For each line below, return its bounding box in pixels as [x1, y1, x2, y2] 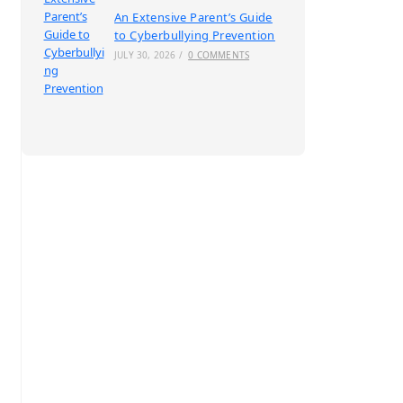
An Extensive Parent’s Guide [114, 9, 273, 25]
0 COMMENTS [188, 49, 250, 61]
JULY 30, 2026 [114, 49, 176, 61]
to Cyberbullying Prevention [114, 27, 275, 43]
